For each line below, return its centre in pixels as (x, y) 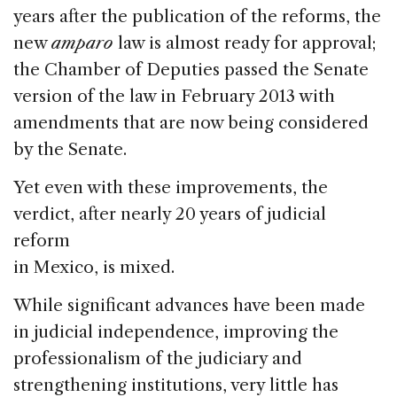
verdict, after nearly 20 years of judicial (170, 214)
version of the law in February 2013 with (174, 96)
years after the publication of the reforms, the (197, 16)
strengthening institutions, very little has (176, 385)
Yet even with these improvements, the (171, 187)
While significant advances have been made (189, 305)
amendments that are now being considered (191, 122)
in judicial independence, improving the (176, 331)
